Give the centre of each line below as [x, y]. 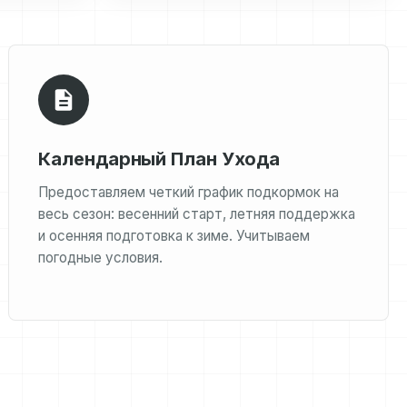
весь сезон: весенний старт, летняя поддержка [197, 214]
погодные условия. [101, 258]
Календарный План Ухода [159, 159]
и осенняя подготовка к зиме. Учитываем [174, 236]
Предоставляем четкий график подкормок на [189, 192]
